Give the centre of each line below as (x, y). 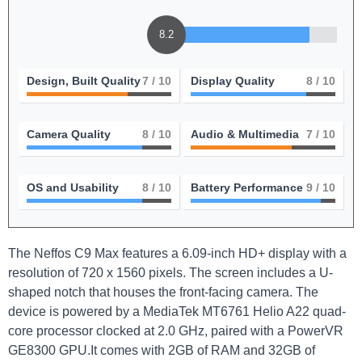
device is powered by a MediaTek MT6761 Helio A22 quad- (177, 311)
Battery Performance (247, 187)
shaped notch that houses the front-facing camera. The (163, 292)
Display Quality (233, 81)
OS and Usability (73, 187)
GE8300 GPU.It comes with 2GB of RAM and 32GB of (162, 350)
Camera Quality (69, 134)
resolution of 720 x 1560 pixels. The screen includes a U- (170, 273)
